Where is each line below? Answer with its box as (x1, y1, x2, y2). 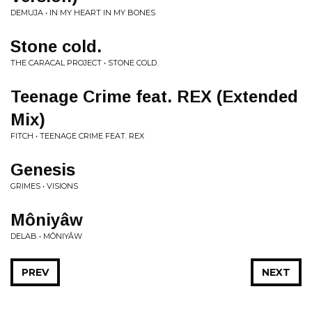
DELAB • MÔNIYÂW (10, 231, 82, 241)
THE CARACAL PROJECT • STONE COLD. (10, 58, 158, 68)
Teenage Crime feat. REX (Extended (10, 87, 298, 106)
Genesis (10, 160, 75, 179)
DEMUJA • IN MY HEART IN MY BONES (10, 8, 155, 17)
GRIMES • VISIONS (10, 181, 78, 191)
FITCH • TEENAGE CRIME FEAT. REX (10, 131, 144, 141)
